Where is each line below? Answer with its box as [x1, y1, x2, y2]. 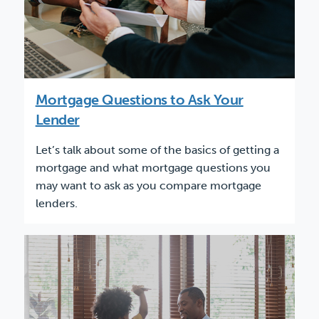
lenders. [35, 197, 78, 211]
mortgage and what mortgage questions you [35, 161, 271, 175]
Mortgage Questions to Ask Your [35, 91, 244, 109]
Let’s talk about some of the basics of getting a [35, 143, 279, 157]
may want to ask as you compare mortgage [35, 179, 261, 193]
